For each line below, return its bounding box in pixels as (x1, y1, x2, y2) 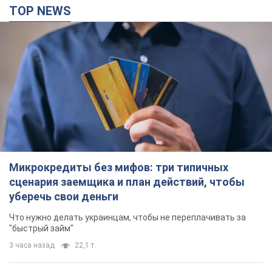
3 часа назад (9, 240, 55, 250)
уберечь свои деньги (9, 189, 118, 203)
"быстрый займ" (9, 223, 73, 233)
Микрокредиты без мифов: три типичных (9, 160, 228, 174)
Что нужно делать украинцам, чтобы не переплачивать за (9, 212, 246, 222)
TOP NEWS (18, 4, 71, 19)
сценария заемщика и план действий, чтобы (9, 175, 245, 188)
